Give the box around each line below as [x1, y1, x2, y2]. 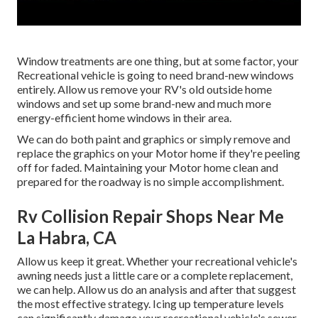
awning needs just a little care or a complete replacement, [17, 268, 292, 283]
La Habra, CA [17, 227, 116, 248]
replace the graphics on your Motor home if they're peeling [17, 146, 300, 160]
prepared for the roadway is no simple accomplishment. [17, 175, 284, 189]
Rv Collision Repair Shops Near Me [17, 206, 284, 227]
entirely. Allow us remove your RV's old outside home [17, 82, 272, 97]
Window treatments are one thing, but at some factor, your [17, 54, 299, 68]
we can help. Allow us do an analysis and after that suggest [17, 283, 296, 297]
